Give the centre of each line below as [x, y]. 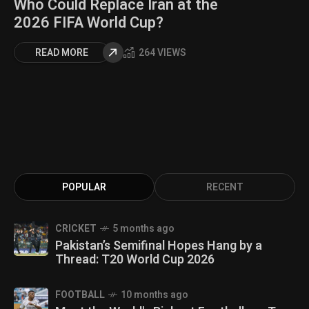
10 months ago [154, 295]
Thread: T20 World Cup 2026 [135, 259]
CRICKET [76, 228]
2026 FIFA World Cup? [89, 22]
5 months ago [143, 228]
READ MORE [62, 52]
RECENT [225, 187]
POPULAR [84, 187]
